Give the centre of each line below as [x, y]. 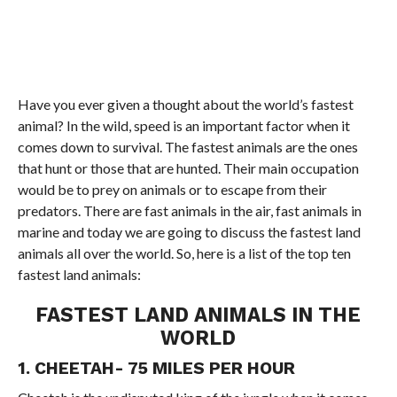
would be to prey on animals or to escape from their [172, 190]
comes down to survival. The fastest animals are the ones [187, 147]
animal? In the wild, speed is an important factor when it [183, 126]
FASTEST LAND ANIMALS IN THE [198, 315]
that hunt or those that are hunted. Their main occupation [188, 168]
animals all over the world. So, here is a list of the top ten [184, 253]
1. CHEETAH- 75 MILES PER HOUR [156, 369]
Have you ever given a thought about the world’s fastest [185, 105]
